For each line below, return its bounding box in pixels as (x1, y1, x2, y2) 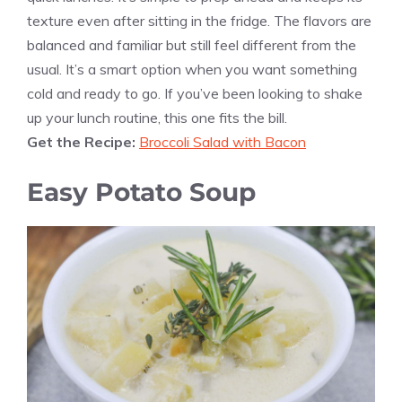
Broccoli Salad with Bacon (139, 132, 306, 151)
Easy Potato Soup (27, 176, 256, 207)
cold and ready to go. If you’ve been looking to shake (27, 83, 363, 102)
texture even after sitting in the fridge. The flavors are (27, 11, 371, 30)
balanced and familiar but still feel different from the (27, 35, 356, 54)
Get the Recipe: (27, 132, 139, 151)
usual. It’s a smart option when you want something (27, 59, 357, 78)
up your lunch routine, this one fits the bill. (27, 108, 287, 127)
